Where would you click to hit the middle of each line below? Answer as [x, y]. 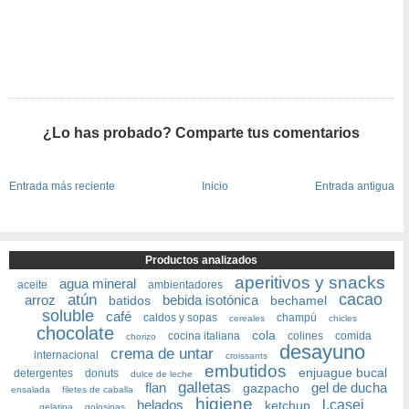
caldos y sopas [180, 317]
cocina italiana [204, 336]
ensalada [31, 389]
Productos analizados [202, 260]
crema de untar [162, 353]
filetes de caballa [98, 389]
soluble [68, 315]
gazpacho [272, 388]
